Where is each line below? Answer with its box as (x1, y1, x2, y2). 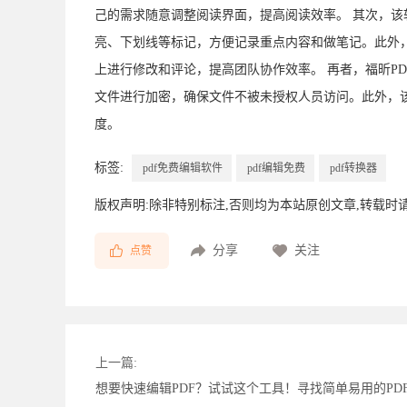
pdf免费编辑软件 (143, 162, 223, 174)
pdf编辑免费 (247, 162, 305, 174)
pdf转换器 (330, 162, 377, 174)
